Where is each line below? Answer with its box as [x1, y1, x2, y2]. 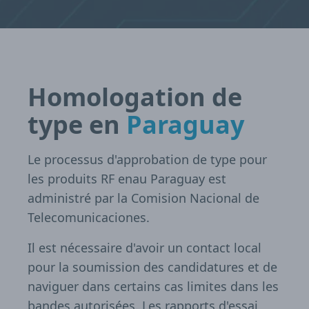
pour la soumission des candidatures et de [28, 259, 277, 276]
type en [28, 108, 126, 142]
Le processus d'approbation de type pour [28, 151, 267, 168]
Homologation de [28, 80, 242, 114]
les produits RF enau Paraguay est [28, 170, 226, 188]
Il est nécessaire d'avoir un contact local [28, 239, 261, 257]
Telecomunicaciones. [28, 209, 150, 226]
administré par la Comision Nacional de [28, 190, 259, 207]
